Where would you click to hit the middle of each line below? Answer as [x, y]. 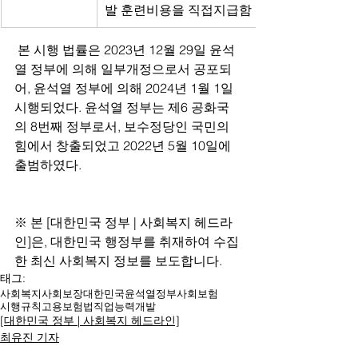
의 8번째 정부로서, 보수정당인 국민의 [122, 126]
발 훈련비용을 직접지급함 [178, 10]
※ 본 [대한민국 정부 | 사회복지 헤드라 [123, 222]
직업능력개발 [125, 306]
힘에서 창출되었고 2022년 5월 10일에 [124, 145]
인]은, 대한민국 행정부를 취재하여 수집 [127, 241]
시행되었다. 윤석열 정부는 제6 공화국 [122, 107]
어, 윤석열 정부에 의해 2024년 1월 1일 [125, 88]
